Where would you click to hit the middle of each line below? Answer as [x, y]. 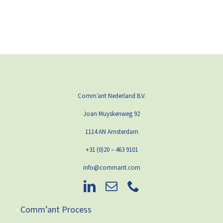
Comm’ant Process [56, 210]
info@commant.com [111, 167]
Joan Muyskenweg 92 [111, 114]
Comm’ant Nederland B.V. [111, 96]
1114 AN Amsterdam [111, 132]
